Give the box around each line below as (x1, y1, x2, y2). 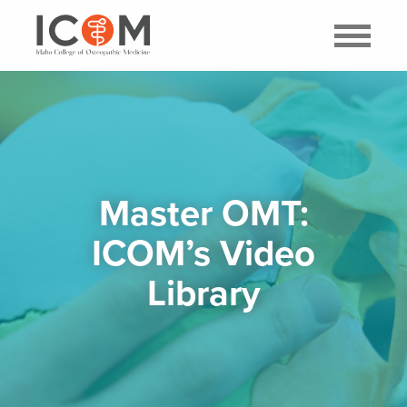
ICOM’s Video (92, 226, 315, 280)
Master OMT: (98, 186, 309, 240)
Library (146, 266, 261, 320)
